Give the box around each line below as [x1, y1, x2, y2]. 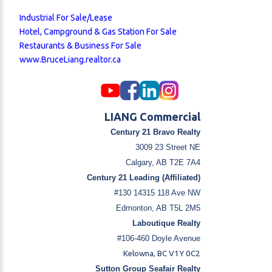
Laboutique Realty [132, 218, 200, 228]
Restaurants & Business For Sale [19, 40, 141, 50]
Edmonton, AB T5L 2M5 [116, 203, 200, 212]
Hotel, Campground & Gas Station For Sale [19, 26, 177, 36]
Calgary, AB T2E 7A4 [126, 157, 200, 167]
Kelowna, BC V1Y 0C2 [123, 248, 200, 258]
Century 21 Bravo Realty [110, 127, 200, 137]
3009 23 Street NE [135, 142, 200, 152]
